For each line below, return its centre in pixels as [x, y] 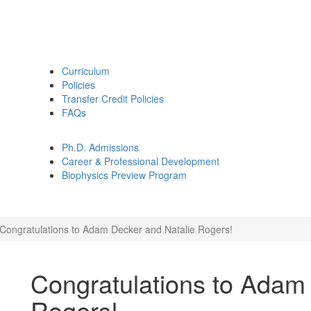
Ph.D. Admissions [100, 147]
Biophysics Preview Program [124, 175]
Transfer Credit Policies [113, 99]
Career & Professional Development [141, 161]
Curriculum [86, 71]
